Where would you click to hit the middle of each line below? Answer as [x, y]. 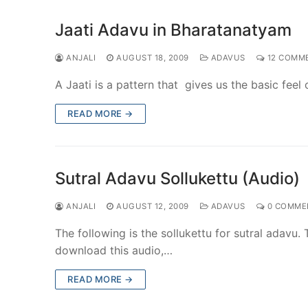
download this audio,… [114, 250]
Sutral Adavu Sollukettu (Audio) [177, 178]
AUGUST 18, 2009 [153, 57]
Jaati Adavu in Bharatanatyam [173, 30]
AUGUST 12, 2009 [153, 206]
